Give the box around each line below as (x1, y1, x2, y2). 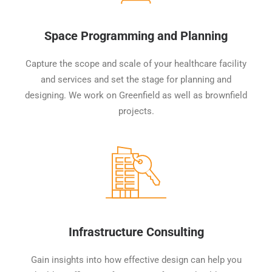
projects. (118, 106, 154, 117)
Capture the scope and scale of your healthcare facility (25, 58, 246, 69)
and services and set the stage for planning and (41, 74, 231, 85)
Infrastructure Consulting (68, 225, 204, 239)
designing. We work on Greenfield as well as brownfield (25, 90, 247, 101)
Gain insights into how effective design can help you (30, 254, 242, 265)
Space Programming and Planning (44, 29, 228, 43)
